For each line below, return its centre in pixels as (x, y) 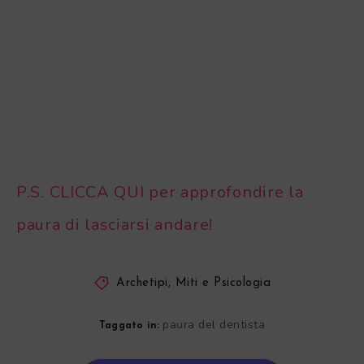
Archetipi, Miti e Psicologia (194, 283)
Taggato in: (129, 325)
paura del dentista (214, 324)
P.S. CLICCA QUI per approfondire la (160, 193)
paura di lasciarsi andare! (115, 225)
